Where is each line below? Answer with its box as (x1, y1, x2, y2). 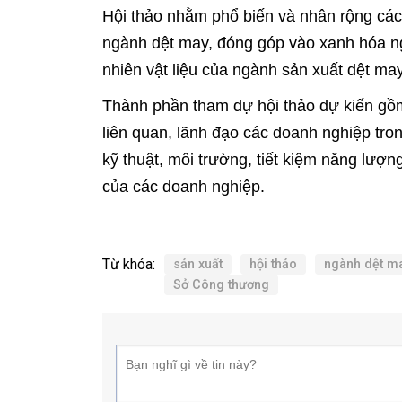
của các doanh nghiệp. (102, 178, 265, 196)
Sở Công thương (173, 277, 269, 293)
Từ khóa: (102, 256, 155, 273)
